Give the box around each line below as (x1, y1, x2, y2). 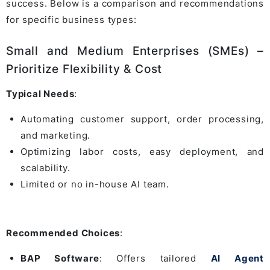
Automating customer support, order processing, (20, 113, 264, 125)
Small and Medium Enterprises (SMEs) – (6, 44, 264, 58)
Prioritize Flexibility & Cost (6, 62, 163, 77)
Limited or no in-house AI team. (20, 178, 169, 190)
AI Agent (210, 253, 264, 265)
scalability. (20, 162, 71, 174)
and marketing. (20, 130, 91, 142)
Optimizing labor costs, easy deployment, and (20, 146, 264, 158)
